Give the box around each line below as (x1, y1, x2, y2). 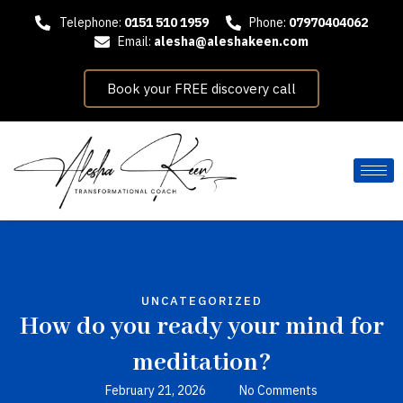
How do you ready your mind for (19, 310, 384, 343)
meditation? (131, 346, 272, 379)
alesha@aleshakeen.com (154, 33, 309, 49)
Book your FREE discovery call (107, 80, 296, 97)
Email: (118, 33, 155, 49)
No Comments (238, 381, 318, 399)
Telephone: (58, 14, 124, 31)
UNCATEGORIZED (140, 292, 263, 309)
